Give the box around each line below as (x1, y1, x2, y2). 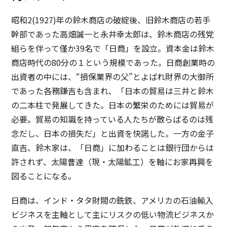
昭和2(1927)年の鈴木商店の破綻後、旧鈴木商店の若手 (11, 13, 211, 26)
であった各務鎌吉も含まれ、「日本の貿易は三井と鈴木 (11, 84, 214, 97)
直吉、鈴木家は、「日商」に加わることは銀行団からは (11, 141, 214, 154)
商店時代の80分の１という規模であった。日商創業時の (11, 56, 215, 68)
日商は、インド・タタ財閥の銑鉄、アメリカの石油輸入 (11, 194, 214, 206)
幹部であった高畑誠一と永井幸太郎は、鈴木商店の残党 (11, 27, 214, 40)
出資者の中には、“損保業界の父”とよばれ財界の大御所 (11, 70, 214, 83)
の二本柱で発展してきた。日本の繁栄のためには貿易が (11, 98, 214, 111)
